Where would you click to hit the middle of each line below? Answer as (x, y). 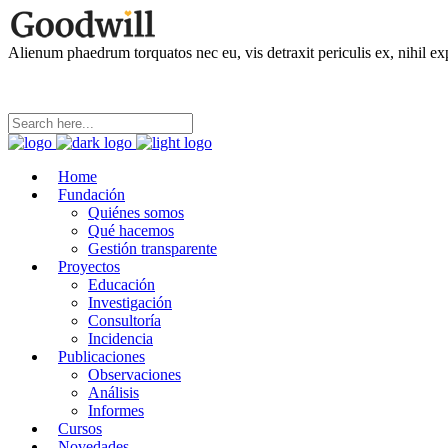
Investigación (130, 302)
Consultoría (124, 320)
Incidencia (120, 338)
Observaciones (134, 374)
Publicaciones (101, 356)
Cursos (80, 428)
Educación (121, 284)
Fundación (91, 194)
